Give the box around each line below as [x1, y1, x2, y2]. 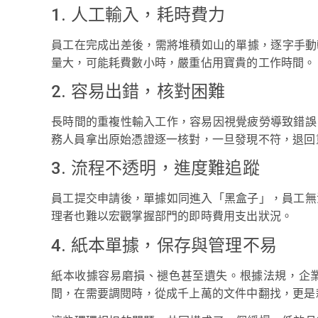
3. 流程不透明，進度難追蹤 [51, 158, 260, 179]
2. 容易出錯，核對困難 [51, 82, 226, 102]
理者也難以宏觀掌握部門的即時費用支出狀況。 [51, 209, 293, 224]
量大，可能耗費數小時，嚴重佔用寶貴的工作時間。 [51, 55, 316, 70]
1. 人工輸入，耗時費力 [51, 4, 226, 25]
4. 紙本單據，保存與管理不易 [51, 235, 277, 256]
